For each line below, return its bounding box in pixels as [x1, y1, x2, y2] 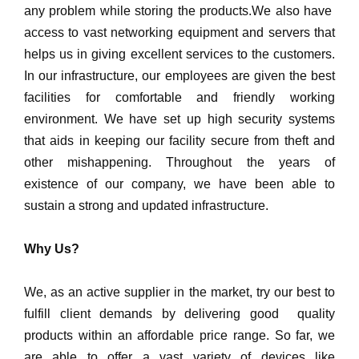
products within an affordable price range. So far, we [24, 328, 335, 342]
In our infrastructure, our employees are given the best [24, 68, 335, 83]
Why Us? [24, 241, 79, 256]
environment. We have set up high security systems [24, 111, 335, 126]
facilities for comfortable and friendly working [24, 90, 335, 104]
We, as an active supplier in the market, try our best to [24, 284, 335, 299]
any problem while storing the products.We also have [24, 3, 335, 18]
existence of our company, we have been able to [24, 176, 335, 191]
